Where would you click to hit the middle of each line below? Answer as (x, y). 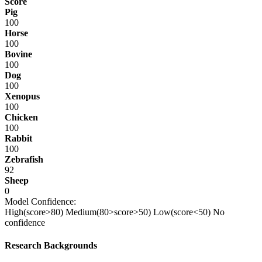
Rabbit (18, 138)
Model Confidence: (40, 201)
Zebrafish (24, 159)
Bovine (18, 54)
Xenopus (22, 96)
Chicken (21, 117)
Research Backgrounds (51, 246)
